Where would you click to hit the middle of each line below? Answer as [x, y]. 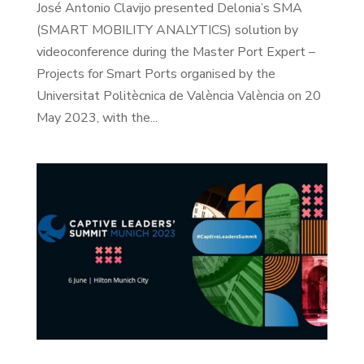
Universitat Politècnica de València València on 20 [178, 96]
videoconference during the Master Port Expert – [175, 52]
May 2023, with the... [97, 118]
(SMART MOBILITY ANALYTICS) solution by [167, 30]
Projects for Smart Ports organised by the [156, 74]
